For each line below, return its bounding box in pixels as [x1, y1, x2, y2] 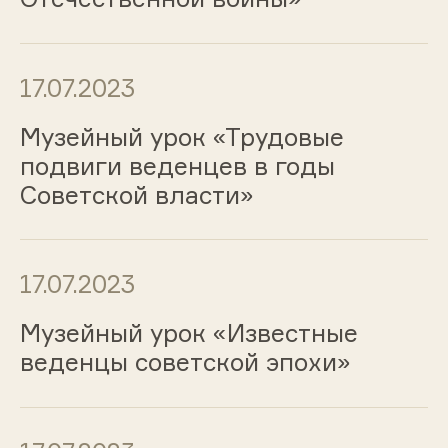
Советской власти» [19, 179, 254, 210]
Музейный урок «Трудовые [19, 121, 344, 152]
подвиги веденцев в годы [19, 150, 335, 181]
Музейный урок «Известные [19, 318, 358, 349]
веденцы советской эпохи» [19, 347, 351, 378]
